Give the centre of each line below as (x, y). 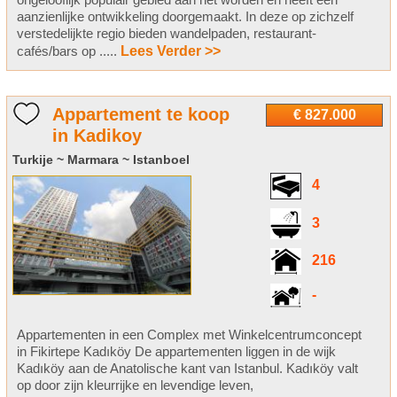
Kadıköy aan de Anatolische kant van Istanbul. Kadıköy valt (187, 369)
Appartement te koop (140, 115)
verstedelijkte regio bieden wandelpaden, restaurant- (166, 34)
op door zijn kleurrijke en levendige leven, (135, 385)
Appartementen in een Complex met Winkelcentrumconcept (189, 335)
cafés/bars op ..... (68, 51)
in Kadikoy (97, 136)
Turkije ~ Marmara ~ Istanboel (101, 160)
